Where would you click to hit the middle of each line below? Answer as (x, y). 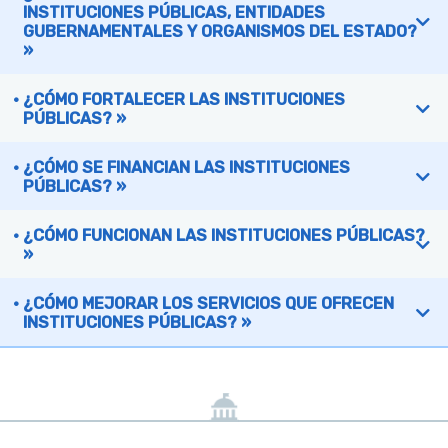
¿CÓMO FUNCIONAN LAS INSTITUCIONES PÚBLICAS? (224, 236)
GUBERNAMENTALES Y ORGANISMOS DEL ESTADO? (220, 32)
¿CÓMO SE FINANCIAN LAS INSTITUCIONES (186, 168)
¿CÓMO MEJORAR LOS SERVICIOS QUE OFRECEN (208, 304)
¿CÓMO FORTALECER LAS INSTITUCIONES (184, 100)
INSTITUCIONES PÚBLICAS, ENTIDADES (174, 13)
